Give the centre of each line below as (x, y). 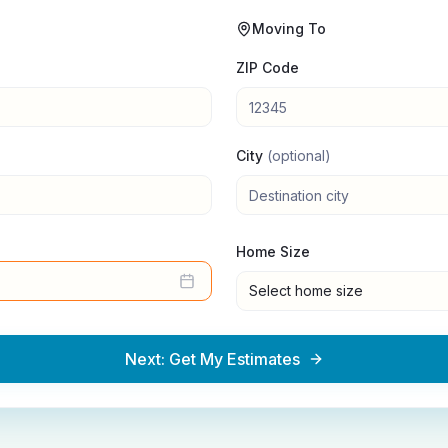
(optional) (299, 155)
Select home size (306, 290)
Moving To (289, 28)
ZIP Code (267, 67)
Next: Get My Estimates (212, 359)
